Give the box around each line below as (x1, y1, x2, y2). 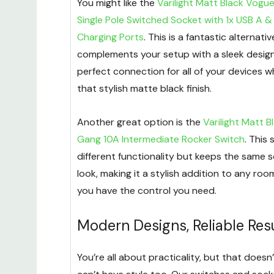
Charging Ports (77, 31, 144, 44)
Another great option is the (77, 116, 203, 129)
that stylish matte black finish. (77, 82, 212, 95)
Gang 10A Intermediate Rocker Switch (77, 133, 245, 146)
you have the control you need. (77, 184, 217, 198)
